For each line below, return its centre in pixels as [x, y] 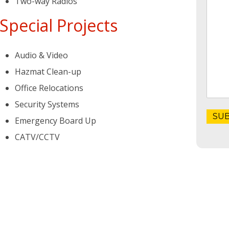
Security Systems [47, 104]
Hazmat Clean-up [48, 72]
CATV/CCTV [37, 137]
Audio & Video [41, 55]
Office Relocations [49, 88]
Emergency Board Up [55, 121]
